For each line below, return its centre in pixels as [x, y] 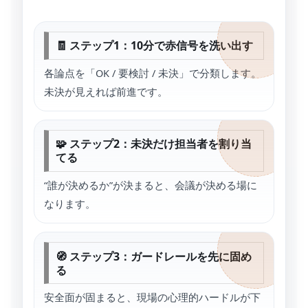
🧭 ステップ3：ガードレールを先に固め [153, 256]
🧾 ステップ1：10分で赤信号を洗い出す [154, 46]
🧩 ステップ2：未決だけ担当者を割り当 [153, 144]
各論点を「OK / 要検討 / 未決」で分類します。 [153, 73]
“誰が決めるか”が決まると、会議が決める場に [151, 185]
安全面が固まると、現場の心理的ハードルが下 [152, 297]
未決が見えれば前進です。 [106, 91]
